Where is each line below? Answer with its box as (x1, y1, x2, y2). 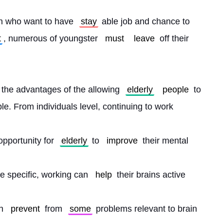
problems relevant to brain (93, 204, 197, 214)
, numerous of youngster (3, 34, 100, 43)
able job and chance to (99, 17, 192, 26)
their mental (140, 136, 188, 145)
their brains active (114, 170, 185, 180)
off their (157, 34, 189, 43)
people (163, 85, 189, 94)
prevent (11, 204, 40, 214)
